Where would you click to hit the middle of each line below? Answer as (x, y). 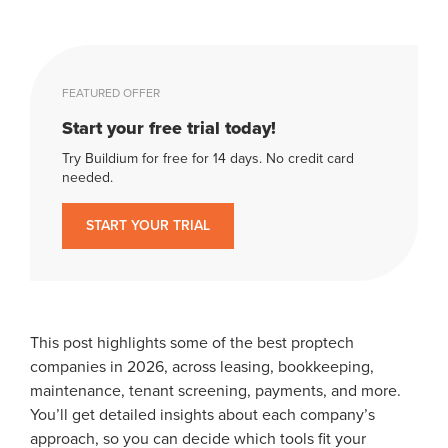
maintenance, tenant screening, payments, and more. (215, 391)
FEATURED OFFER (111, 93)
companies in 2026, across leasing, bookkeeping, (202, 367)
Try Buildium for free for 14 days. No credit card (208, 158)
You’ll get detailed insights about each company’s (202, 415)
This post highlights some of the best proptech (192, 343)
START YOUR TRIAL (148, 225)
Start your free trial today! (169, 128)
